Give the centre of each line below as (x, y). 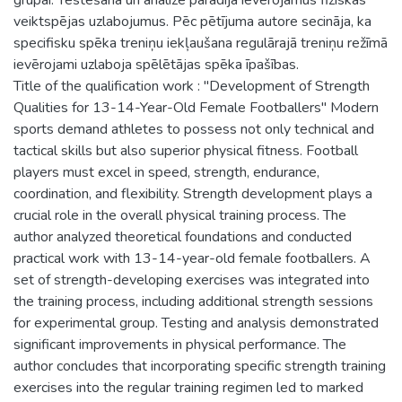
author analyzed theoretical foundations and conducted (183, 236)
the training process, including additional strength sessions (193, 301)
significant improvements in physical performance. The (180, 344)
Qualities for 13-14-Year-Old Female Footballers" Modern (196, 107)
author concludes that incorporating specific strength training (200, 366)
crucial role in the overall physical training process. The (180, 215)
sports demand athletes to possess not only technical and (194, 129)
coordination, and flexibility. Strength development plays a (193, 193)
